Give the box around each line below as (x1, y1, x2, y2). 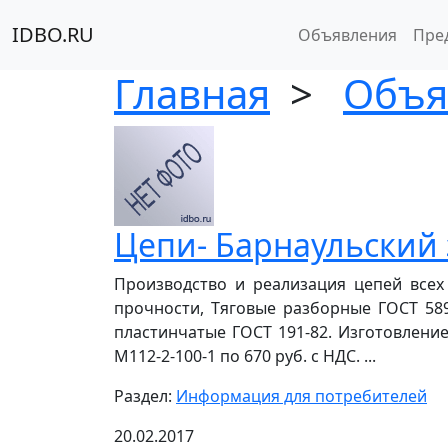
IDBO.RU (12, 21, 94, 48)
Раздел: (114, 385, 176, 407)
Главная (114, 66, 270, 121)
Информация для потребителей (176, 385, 427, 407)
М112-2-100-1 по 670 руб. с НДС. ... (114, 345, 376, 367)
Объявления (297, 24, 397, 46)
